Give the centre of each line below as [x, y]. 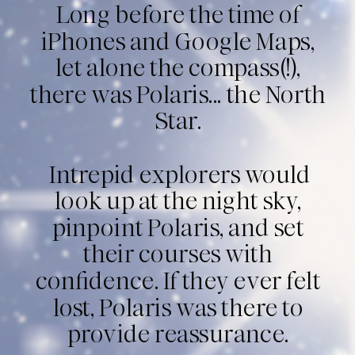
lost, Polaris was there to [178, 309]
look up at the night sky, [178, 202]
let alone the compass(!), [178, 69]
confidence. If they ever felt [178, 282]
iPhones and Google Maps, [178, 42]
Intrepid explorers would [178, 176]
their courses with [178, 255]
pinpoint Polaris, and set [178, 229]
